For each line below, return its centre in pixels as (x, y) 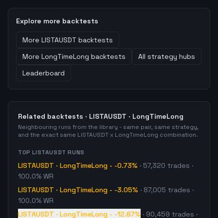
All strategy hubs (167, 56)
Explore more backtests (57, 21)
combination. (178, 135)
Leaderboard (44, 73)
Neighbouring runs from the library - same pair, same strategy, (108, 127)
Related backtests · (54, 116)
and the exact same (48, 135)
